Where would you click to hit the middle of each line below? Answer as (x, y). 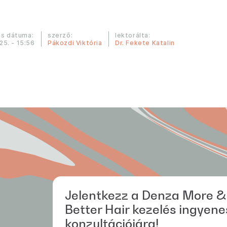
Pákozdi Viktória (75, 43)
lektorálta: (133, 35)
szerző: (60, 35)
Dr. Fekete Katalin (145, 43)
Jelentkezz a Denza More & (145, 195)
